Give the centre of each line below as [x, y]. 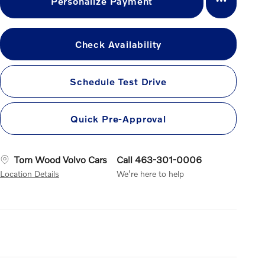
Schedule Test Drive [118, 81]
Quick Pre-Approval [118, 119]
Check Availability [118, 44]
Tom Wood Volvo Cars [61, 160]
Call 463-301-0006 [159, 160]
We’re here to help [150, 174]
